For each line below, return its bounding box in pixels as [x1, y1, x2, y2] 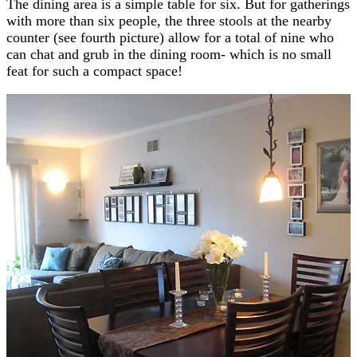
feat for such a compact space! [6, 62, 182, 79]
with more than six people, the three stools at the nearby [6, 12, 331, 29]
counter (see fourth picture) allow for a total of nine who [6, 29, 334, 45]
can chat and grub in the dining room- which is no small [6, 45, 331, 62]
